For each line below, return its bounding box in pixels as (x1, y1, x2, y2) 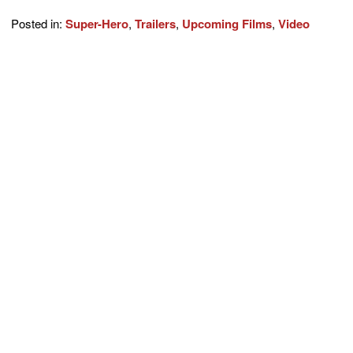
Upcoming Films (182, 15, 272, 32)
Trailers (135, 15, 176, 32)
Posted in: (11, 15, 65, 32)
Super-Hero (65, 15, 128, 32)
